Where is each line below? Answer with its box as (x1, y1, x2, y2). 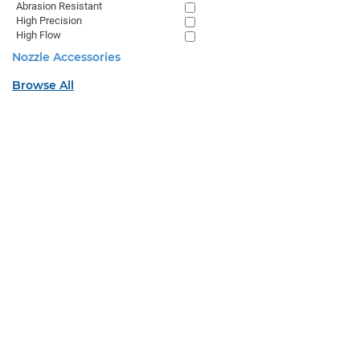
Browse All (12, 78, 74, 92)
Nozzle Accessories (12, 50, 121, 64)
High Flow (16, 29, 61, 41)
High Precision (16, 14, 82, 27)
